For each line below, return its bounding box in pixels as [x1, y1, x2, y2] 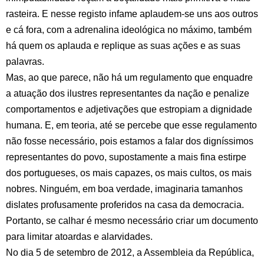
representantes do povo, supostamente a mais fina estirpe [6, 152, 246, 162]
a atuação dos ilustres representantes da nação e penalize [6, 88, 249, 98]
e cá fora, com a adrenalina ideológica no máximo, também [6, 25, 252, 35]
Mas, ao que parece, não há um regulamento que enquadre [6, 72, 253, 82]
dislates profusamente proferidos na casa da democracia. [6, 200, 244, 210]
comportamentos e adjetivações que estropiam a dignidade [6, 104, 252, 114]
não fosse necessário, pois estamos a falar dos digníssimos [6, 136, 253, 146]
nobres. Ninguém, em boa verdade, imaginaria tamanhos [6, 184, 243, 194]
